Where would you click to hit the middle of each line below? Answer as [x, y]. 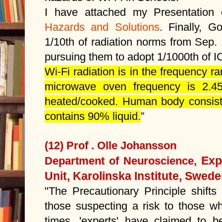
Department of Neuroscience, [123, 161]
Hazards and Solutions [102, 27]
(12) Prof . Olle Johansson [111, 145]
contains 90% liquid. [93, 116]
